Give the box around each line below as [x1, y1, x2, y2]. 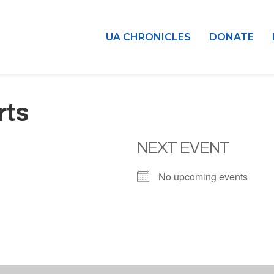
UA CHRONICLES [106, 31, 191, 43]
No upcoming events [158, 169, 248, 183]
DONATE [209, 31, 254, 43]
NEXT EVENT [137, 139, 229, 156]
